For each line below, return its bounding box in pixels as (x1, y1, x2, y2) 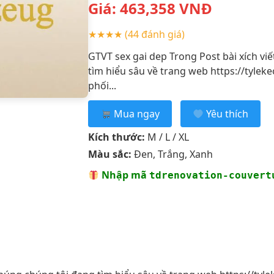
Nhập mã (98, 168, 149, 182)
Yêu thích (204, 107, 249, 121)
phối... (87, 79, 116, 93)
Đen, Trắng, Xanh (131, 147, 213, 161)
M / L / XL (144, 130, 189, 144)
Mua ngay (111, 107, 160, 121)
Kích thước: (87, 130, 145, 144)
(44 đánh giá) (124, 28, 185, 42)
